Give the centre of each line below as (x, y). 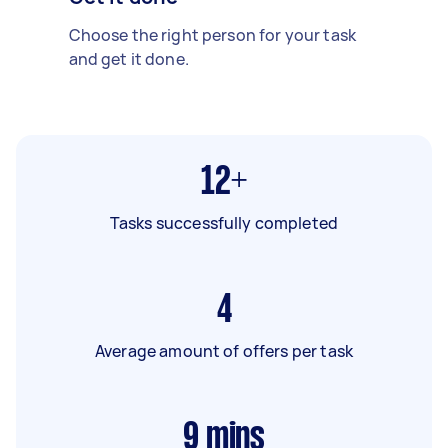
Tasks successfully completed (224, 222)
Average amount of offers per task (224, 350)
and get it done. (128, 58)
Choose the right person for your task (212, 34)
